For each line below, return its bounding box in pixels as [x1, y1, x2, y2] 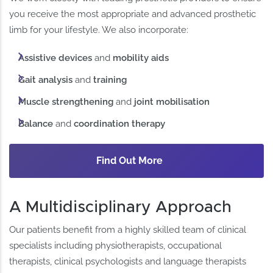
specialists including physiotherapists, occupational [9, 240, 222, 252]
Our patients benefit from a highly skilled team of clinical [9, 224, 247, 236]
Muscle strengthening [18, 96, 114, 107]
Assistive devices [18, 52, 93, 63]
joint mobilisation [134, 96, 210, 107]
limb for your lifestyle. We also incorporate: [9, 24, 189, 35]
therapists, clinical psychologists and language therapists [9, 256, 247, 268]
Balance [18, 118, 54, 129]
